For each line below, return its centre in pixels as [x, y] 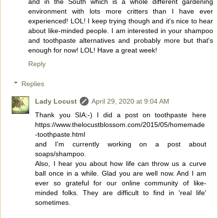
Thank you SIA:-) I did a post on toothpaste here [121, 115]
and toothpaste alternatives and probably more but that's [121, 40]
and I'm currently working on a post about [121, 144]
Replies [33, 84]
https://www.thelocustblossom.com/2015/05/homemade [120, 125]
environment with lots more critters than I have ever [121, 11]
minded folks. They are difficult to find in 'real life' [121, 193]
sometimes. [53, 203]
